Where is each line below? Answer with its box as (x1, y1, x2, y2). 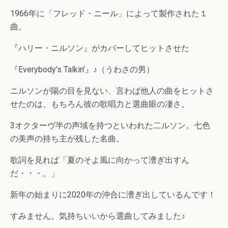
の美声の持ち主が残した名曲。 (10, 134, 124, 144)
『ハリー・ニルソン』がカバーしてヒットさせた (10, 43, 189, 53)
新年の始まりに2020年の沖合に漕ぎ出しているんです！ (10, 190, 216, 200)
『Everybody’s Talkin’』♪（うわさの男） (10, 65, 154, 75)
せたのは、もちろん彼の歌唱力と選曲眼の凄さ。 (10, 99, 189, 109)
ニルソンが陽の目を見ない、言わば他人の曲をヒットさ (10, 86, 214, 96)
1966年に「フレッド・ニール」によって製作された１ (10, 9, 208, 19)
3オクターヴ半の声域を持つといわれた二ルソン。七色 (10, 121, 210, 131)
